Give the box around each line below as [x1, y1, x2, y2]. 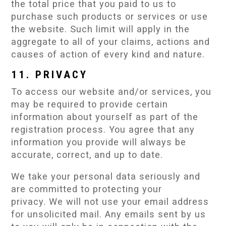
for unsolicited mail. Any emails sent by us [11, 209, 206, 220]
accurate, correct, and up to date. [11, 149, 163, 160]
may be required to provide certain [11, 99, 168, 109]
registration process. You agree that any [11, 124, 195, 135]
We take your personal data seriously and [11, 171, 201, 182]
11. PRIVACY [11, 69, 88, 81]
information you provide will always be [11, 137, 187, 147]
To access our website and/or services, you [11, 86, 212, 97]
